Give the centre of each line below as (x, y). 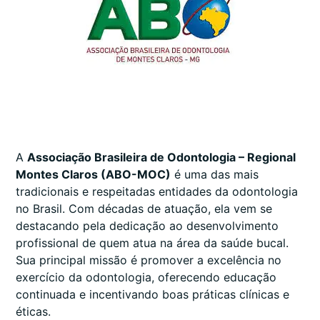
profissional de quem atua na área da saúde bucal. (152, 243)
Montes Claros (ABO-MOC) (93, 175)
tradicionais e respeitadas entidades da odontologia (157, 192)
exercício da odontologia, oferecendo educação (146, 277)
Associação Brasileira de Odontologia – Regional (161, 157)
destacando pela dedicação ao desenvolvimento (147, 226)
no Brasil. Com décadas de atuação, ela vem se (144, 209)
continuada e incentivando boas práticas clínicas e (152, 295)
